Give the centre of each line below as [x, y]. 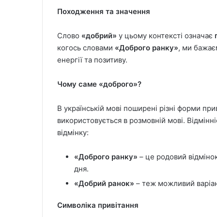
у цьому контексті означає [166, 36]
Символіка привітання [98, 205]
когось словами [86, 48]
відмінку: [73, 132]
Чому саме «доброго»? [99, 84]
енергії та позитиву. [92, 60]
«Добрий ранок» [104, 183]
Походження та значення [104, 11]
